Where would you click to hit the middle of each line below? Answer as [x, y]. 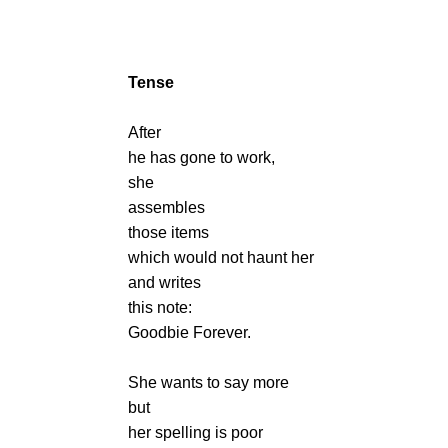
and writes [164, 282]
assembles [166, 207]
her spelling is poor [195, 432]
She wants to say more [208, 382]
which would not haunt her [221, 257]
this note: [160, 307]
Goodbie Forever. [189, 332]
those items [168, 232]
